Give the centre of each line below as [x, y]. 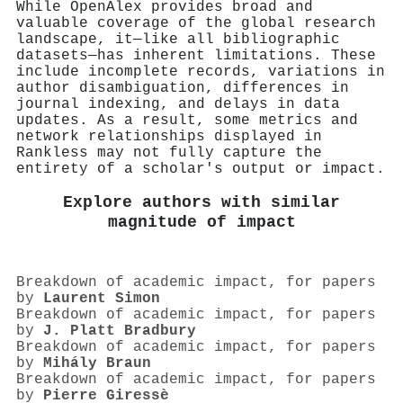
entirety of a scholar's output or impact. [201, 169]
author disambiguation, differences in [183, 88]
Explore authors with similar [201, 202]
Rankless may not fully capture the [169, 152]
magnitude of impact [201, 222]
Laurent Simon [102, 299]
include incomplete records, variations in [201, 72]
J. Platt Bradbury [120, 331]
